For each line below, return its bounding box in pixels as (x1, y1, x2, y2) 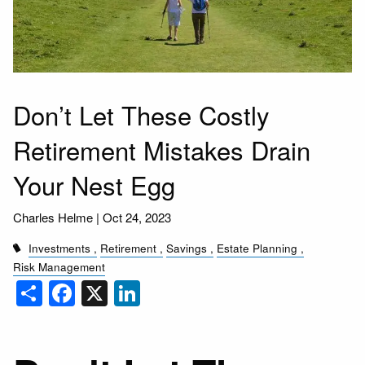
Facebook (75, 270, 191, 308)
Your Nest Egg (13, 166, 176, 204)
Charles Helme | (13, 208, 103, 226)
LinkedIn (140, 270, 240, 308)
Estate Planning (217, 240, 298, 256)
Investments (29, 240, 91, 256)
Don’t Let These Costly (13, 96, 270, 134)
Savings (166, 240, 208, 256)
